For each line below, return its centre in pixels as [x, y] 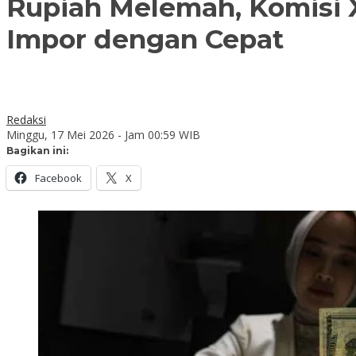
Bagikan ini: [37, 150]
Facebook [58, 178]
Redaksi [26, 119]
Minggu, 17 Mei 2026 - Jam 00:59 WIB [103, 134]
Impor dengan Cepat [145, 39]
